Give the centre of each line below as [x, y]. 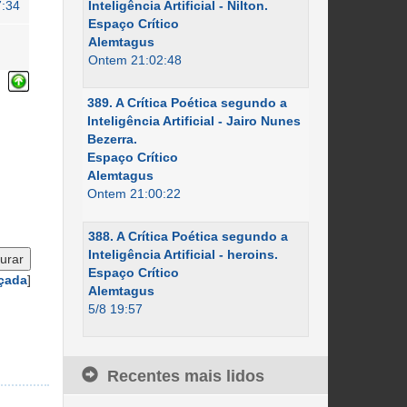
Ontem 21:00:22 [134, 194]
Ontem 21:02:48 [134, 60]
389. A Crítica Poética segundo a [187, 103]
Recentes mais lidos [185, 376]
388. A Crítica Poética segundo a [188, 236]
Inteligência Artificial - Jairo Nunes [194, 121]
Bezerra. [112, 139]
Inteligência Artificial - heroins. [183, 254]
